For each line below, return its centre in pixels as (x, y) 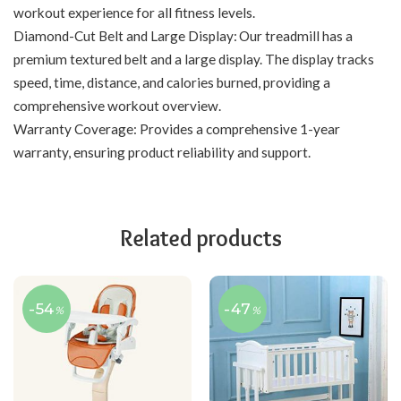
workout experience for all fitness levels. (134, 13)
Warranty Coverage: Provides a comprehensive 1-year (177, 129)
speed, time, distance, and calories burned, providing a (172, 83)
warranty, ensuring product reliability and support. (162, 153)
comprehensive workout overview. (117, 106)
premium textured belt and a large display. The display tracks (194, 60)
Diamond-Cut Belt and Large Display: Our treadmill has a (183, 36)
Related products (200, 238)
